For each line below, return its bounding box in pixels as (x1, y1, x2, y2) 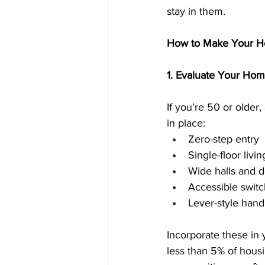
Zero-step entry (188, 132, 259, 145)
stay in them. (167, 5, 225, 17)
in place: (167, 117, 205, 129)
